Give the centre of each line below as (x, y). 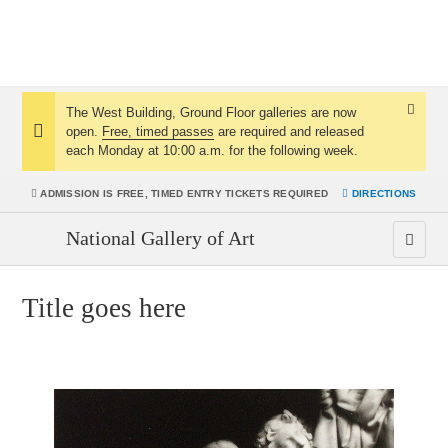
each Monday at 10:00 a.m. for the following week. (212, 150)
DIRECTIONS (382, 193)
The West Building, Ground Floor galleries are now (211, 112)
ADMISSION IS (77, 193)
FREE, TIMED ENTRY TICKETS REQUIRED (222, 193)
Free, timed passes (158, 131)
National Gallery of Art (161, 238)
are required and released (289, 131)
